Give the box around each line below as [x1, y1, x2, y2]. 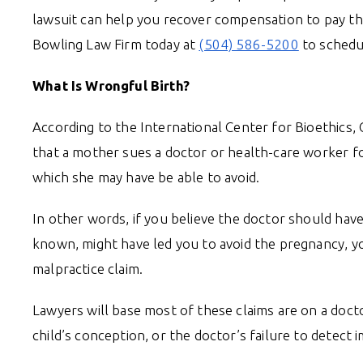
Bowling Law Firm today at [32, 36, 199, 52]
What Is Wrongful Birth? [32, 77, 190, 93]
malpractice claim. [32, 260, 143, 276]
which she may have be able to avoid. [32, 169, 260, 185]
